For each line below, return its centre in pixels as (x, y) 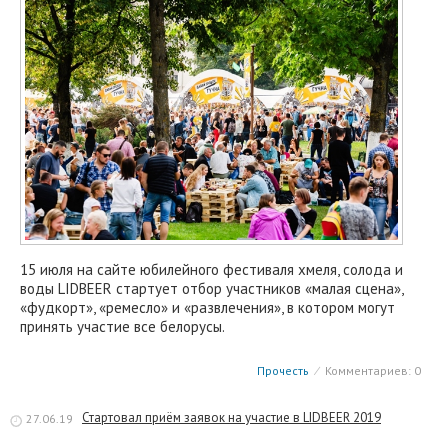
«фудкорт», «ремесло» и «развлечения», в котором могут (207, 307)
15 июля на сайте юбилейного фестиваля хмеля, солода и (211, 269)
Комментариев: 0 (371, 370)
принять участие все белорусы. (122, 326)
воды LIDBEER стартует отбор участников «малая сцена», (211, 288)
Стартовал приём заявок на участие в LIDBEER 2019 (231, 417)
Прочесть (283, 370)
